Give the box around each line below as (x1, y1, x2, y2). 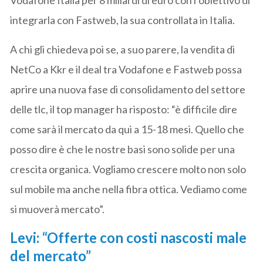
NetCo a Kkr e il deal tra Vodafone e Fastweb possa (10, 62, 242, 76)
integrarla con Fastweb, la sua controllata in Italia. (10, 13, 235, 26)
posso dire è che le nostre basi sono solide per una (10, 142, 235, 156)
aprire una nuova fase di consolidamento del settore (10, 82, 246, 96)
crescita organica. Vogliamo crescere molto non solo (10, 162, 247, 176)
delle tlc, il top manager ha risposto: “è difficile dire (10, 102, 238, 116)
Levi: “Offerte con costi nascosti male (10, 228, 247, 246)
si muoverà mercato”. (10, 202, 105, 215)
